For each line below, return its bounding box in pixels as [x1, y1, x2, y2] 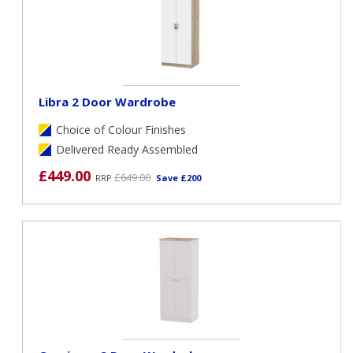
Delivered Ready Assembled [56, 141, 199, 157]
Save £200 [156, 171, 202, 184]
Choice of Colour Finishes [56, 121, 187, 137]
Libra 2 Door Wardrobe [39, 93, 176, 110]
